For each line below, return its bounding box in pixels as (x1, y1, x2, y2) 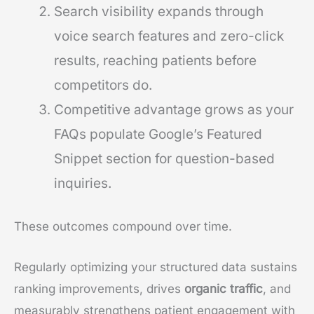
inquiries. (54, 175, 111, 192)
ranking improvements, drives (14, 281, 184, 296)
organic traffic (184, 281, 263, 296)
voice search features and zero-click (54, 28, 284, 45)
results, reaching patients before (54, 53, 257, 69)
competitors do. (54, 77, 152, 94)
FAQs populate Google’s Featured (54, 126, 262, 143)
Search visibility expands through (54, 4, 264, 20)
